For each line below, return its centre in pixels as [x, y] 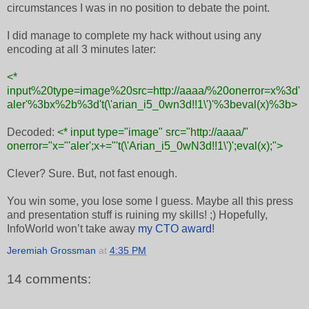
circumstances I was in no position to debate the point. [138, 8]
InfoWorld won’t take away [72, 229]
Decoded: [32, 132]
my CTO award [175, 229]
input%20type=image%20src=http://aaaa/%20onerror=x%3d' [153, 91]
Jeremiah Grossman [51, 251]
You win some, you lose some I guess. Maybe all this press [150, 201]
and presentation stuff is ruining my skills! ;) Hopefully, [137, 215]
